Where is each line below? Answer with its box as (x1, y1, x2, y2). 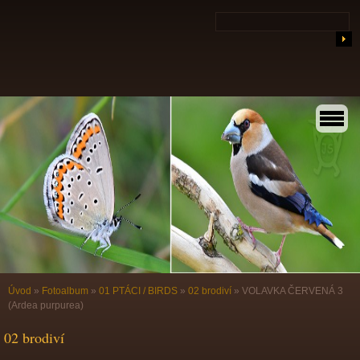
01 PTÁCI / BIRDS (99, 285, 178, 297)
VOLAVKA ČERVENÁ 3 (242, 285, 343, 297)
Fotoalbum (42, 285, 88, 297)
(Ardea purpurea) (8, 300, 84, 311)
